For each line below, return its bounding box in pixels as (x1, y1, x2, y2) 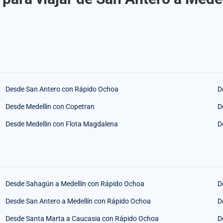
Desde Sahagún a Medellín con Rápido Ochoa (5, 180, 144, 188)
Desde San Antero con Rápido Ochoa (5, 85, 118, 94)
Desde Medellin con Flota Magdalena (5, 120, 118, 128)
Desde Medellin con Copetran (5, 103, 95, 111)
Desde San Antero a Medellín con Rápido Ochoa (5, 197, 151, 206)
